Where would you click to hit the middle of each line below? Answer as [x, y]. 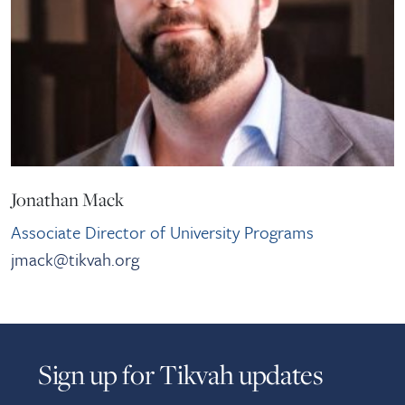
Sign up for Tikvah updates [181, 375]
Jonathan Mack [67, 200]
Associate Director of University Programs [162, 232]
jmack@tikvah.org [75, 259]
